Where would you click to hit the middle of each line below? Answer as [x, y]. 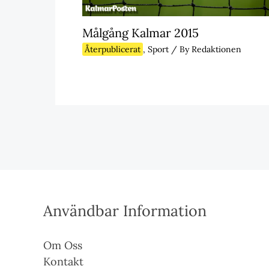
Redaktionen [216, 49]
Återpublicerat [113, 49]
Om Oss [63, 245]
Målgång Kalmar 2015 [141, 32]
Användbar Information [125, 210]
